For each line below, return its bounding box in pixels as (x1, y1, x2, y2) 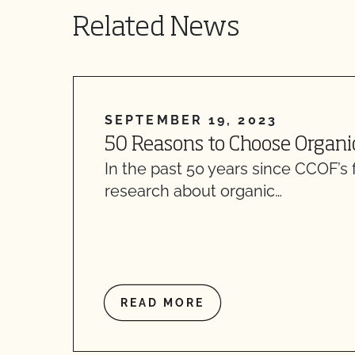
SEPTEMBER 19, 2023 (105, 113, 277, 128)
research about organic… (105, 181, 282, 200)
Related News (73, 15, 240, 42)
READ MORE (120, 296, 204, 309)
